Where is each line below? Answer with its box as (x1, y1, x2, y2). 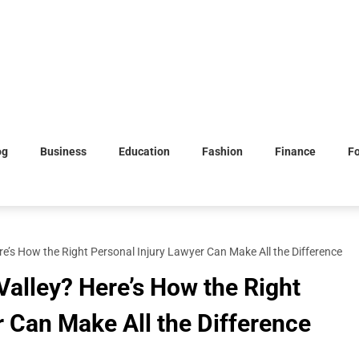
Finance (275, 145, 316, 158)
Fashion (202, 145, 243, 158)
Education (119, 145, 170, 158)
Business (40, 145, 87, 158)
